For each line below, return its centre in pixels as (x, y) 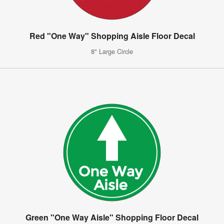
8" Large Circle (112, 51)
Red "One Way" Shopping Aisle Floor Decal (112, 35)
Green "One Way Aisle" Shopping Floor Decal (112, 217)
